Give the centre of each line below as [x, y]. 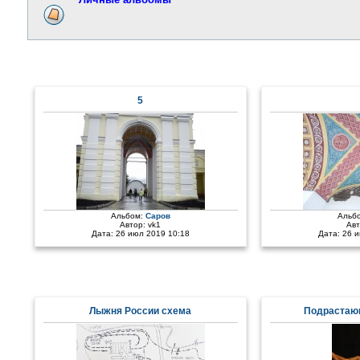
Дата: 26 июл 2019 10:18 [140, 233]
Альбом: [128, 216]
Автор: [134, 225]
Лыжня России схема [141, 311]
